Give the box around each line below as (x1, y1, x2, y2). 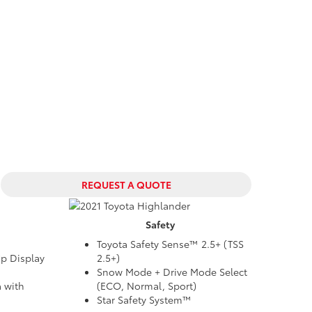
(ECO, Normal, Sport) (96, 279, 196, 293)
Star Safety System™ (96, 292, 191, 307)
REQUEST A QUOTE (81, 178, 171, 192)
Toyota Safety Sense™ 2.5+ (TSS (96, 237, 244, 251)
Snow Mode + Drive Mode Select (96, 265, 247, 279)
